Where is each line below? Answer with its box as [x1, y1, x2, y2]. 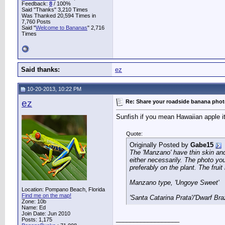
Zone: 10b [22, 198, 46, 204]
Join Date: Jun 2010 [22, 210, 70, 216]
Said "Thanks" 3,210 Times [22, 7, 88, 13]
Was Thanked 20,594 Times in [22, 13, 96, 19]
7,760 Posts [22, 19, 51, 25]
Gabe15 [190, 141, 213, 149]
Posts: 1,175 [22, 216, 52, 222]
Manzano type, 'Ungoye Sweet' [130, 179, 219, 187]
